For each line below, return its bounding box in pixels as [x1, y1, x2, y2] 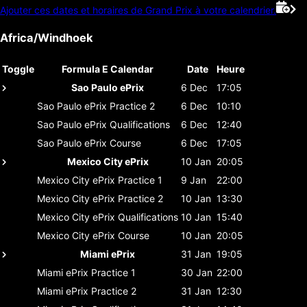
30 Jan [181, 266, 212, 278]
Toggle [2, 62, 34, 75]
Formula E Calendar [62, 62, 153, 75]
